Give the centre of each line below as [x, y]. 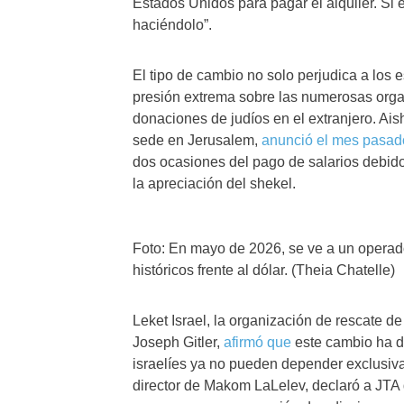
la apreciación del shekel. [214, 184]
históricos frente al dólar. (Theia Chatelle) [264, 270]
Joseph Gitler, [178, 342]
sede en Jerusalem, [197, 140]
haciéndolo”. [172, 25]
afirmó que [257, 342]
